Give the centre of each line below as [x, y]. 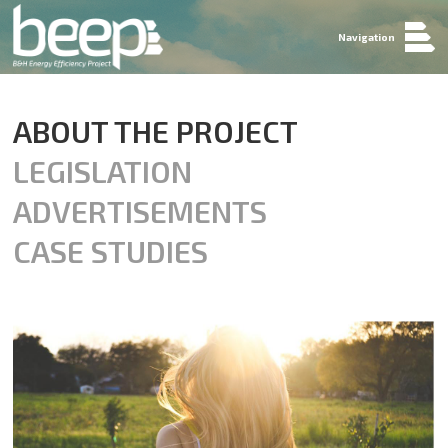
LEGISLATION [103, 170]
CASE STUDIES [111, 250]
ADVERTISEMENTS [140, 210]
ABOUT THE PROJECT [156, 130]
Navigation [366, 37]
